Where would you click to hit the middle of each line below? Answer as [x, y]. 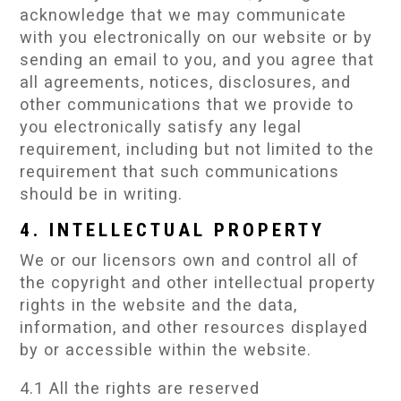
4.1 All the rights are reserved [140, 388]
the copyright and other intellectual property [198, 282]
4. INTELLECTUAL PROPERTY [173, 230]
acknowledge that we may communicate [183, 14]
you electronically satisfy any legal [161, 126]
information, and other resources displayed [194, 327]
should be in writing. [102, 193]
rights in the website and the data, [159, 304]
